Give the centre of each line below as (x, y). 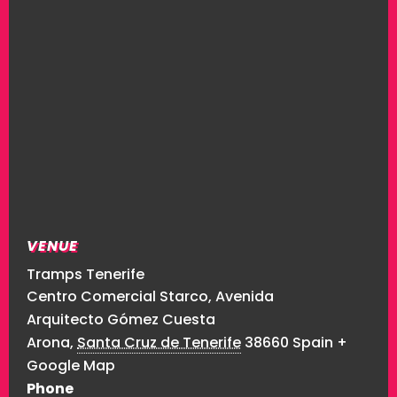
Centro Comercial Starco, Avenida (150, 297)
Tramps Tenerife (86, 275)
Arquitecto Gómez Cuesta (121, 320)
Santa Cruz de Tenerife (159, 343)
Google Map (71, 366)
